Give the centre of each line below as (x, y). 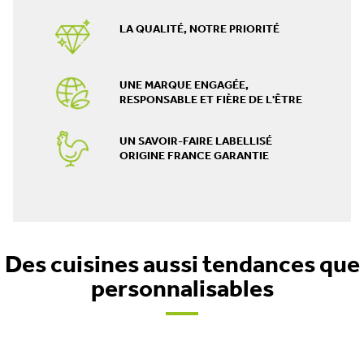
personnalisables (182, 290)
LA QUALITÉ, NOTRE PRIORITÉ (199, 29)
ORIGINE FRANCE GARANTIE (194, 156)
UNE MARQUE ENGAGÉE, (184, 85)
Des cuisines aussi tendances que (182, 266)
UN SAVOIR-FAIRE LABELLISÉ (196, 141)
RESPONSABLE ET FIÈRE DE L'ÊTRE (211, 100)
